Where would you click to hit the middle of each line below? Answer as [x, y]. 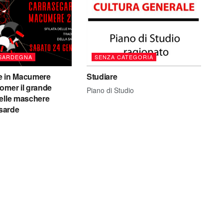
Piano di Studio [110, 90]
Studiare [102, 76]
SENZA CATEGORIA [124, 56]
